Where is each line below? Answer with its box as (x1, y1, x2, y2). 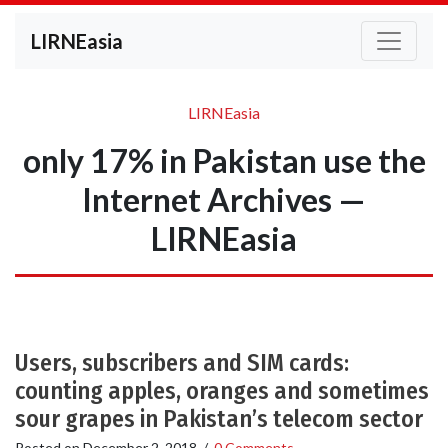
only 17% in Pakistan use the (22, 141, 426, 180)
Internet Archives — (82, 180, 366, 219)
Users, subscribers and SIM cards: (15, 349, 349, 377)
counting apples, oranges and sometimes (15, 377, 429, 405)
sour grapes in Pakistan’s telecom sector (15, 405, 423, 433)
